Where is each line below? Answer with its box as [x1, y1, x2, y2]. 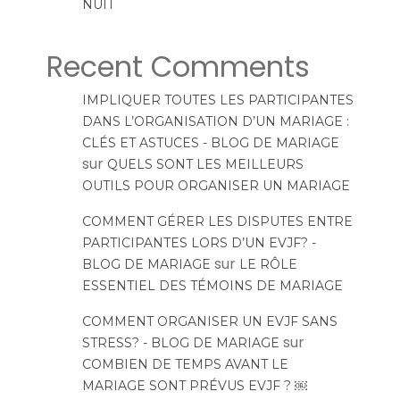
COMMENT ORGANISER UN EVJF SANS [81, 313, 337, 330]
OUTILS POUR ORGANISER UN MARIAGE [81, 178, 350, 195]
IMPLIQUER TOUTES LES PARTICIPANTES [81, 92, 354, 109]
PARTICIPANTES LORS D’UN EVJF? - [81, 235, 316, 252]
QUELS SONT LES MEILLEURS [106, 156, 304, 173]
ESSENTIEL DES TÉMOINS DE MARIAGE [81, 278, 343, 295]
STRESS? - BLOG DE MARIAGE [81, 335, 279, 352]
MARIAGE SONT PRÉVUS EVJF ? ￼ [81, 378, 307, 395]
